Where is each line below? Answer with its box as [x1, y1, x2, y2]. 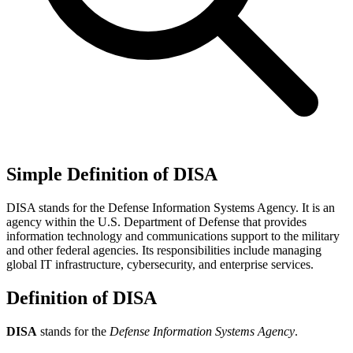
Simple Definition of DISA [6, 163, 217, 184]
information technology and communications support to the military [6, 229, 340, 243]
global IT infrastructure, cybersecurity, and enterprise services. [6, 257, 314, 271]
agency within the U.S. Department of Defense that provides [6, 214, 307, 229]
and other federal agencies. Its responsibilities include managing [6, 243, 321, 257]
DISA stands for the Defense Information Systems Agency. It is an [6, 200, 335, 214]
